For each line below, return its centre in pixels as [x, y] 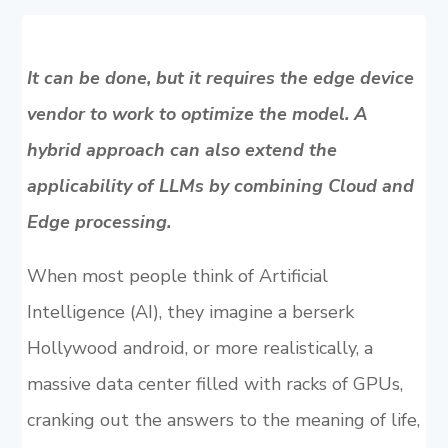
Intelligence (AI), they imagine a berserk [190, 312]
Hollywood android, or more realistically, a [199, 348]
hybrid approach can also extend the [181, 150]
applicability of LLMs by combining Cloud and [220, 186]
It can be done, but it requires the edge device [220, 78]
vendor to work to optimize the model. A [196, 114]
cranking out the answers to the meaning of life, [223, 420]
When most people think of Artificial [177, 276]
